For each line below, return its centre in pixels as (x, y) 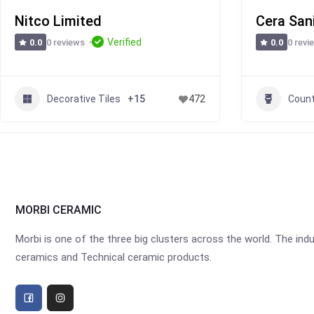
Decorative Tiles (84, 98)
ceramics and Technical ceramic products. (114, 257)
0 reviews (66, 42)
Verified (125, 42)
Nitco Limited (58, 21)
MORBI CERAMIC (59, 210)
